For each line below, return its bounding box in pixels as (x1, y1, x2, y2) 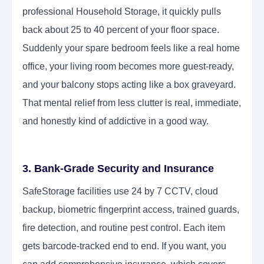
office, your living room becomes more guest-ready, (22, 61, 234, 72)
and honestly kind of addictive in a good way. (22, 116, 209, 127)
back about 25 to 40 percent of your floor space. (22, 25, 219, 35)
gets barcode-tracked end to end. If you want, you (22, 241, 226, 252)
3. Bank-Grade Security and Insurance (22, 163, 220, 175)
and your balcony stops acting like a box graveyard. (22, 80, 236, 90)
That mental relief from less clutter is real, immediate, (22, 98, 241, 108)
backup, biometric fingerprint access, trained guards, (22, 204, 239, 215)
